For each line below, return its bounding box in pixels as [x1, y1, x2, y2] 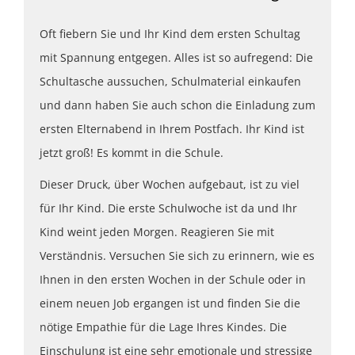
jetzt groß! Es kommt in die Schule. [40, 144, 223, 160]
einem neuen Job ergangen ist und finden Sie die [40, 295, 300, 311]
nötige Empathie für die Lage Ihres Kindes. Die [40, 319, 287, 334]
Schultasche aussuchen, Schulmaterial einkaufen [40, 73, 301, 89]
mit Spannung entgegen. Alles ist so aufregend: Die [40, 49, 313, 65]
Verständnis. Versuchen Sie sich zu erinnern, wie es [40, 247, 315, 263]
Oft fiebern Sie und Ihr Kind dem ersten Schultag [40, 25, 300, 41]
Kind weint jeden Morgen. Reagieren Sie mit [40, 223, 274, 239]
